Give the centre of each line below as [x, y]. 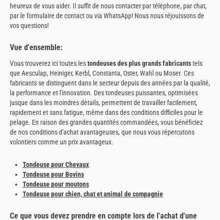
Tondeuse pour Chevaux [55, 164]
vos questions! [29, 25]
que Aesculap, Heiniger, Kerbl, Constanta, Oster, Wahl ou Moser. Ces [102, 73]
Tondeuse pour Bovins [53, 174]
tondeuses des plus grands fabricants [139, 64]
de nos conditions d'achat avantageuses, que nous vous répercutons [102, 132]
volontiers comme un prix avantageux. [62, 142]
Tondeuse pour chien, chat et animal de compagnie [93, 194]
